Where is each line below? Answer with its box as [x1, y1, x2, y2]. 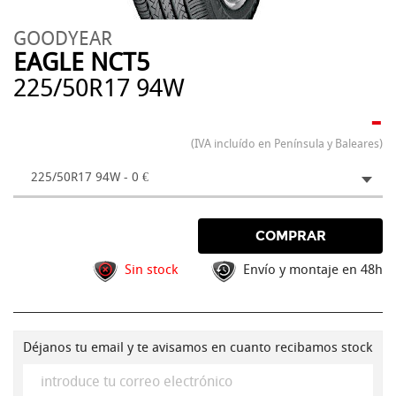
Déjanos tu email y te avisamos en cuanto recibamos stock [23, 339, 372, 355]
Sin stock [125, 262, 178, 278]
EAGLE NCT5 [13, 48, 149, 77]
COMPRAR [255, 228, 326, 244]
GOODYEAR [13, 27, 112, 50]
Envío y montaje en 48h [243, 262, 383, 278]
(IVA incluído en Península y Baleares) [191, 137, 383, 150]
